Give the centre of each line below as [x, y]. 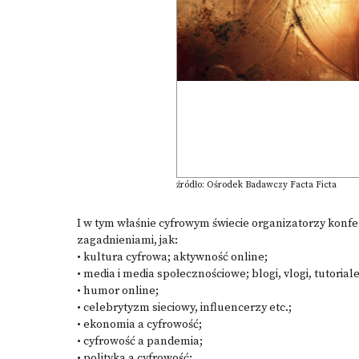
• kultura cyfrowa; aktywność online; [172, 257]
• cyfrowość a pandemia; [140, 341]
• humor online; [118, 291]
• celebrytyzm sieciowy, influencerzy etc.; [184, 308]
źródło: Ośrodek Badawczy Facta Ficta [256, 185]
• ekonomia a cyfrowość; [139, 325]
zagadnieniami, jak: [127, 240]
